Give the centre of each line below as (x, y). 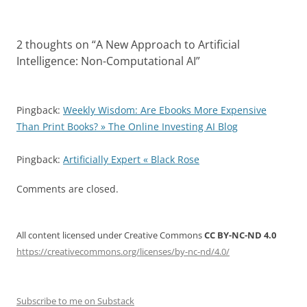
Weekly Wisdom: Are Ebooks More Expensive (165, 110)
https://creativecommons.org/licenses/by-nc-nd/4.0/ (123, 251)
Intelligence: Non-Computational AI (106, 61)
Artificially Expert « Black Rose (131, 159)
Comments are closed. (67, 189)
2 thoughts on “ (56, 45)
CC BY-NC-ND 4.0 (240, 235)
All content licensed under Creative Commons (110, 235)
